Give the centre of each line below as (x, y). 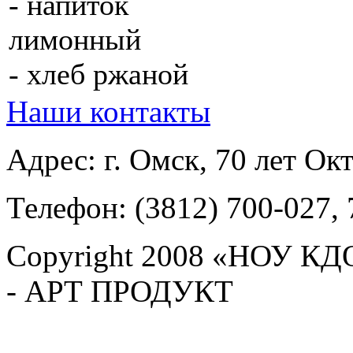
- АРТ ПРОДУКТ (120, 292)
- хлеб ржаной (98, 74)
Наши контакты (108, 112)
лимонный (75, 40)
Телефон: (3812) (116, 208)
